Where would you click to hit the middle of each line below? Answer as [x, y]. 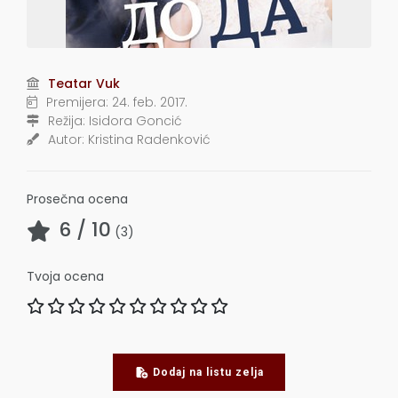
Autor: [68, 140]
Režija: [68, 121]
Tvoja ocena [65, 277]
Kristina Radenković [149, 140]
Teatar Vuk [84, 84]
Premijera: [77, 103]
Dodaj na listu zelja [208, 373]
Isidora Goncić [135, 121]
